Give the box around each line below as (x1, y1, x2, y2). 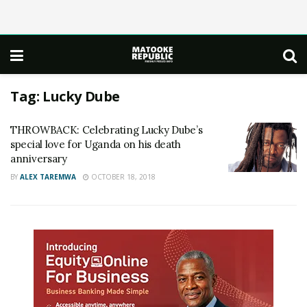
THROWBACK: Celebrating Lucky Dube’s (10, 123, 203, 136)
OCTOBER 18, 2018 (89, 172, 156, 182)
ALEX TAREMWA (20, 172, 76, 182)
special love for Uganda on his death (10, 138, 182, 151)
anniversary (10, 152, 67, 165)
